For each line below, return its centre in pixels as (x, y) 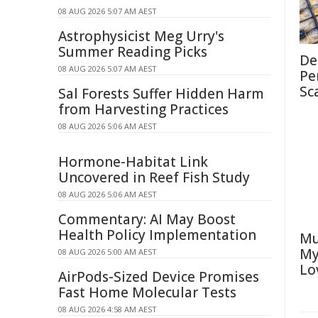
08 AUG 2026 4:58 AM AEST (108, 309)
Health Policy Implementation (157, 235)
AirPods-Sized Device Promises (159, 277)
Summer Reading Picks (133, 52)
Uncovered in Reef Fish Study (154, 177)
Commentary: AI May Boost (147, 219)
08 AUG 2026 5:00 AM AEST (108, 252)
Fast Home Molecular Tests (147, 292)
